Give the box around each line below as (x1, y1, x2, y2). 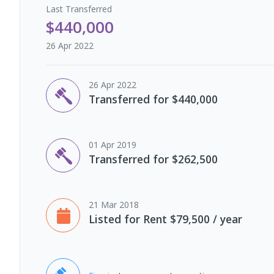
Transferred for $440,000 (89, 92, 218, 106)
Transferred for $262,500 (89, 152, 218, 166)
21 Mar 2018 (89, 199, 139, 210)
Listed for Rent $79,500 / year (89, 212, 242, 226)
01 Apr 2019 (89, 139, 136, 150)
